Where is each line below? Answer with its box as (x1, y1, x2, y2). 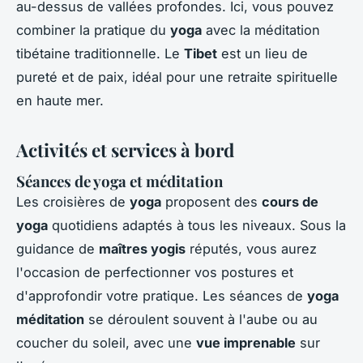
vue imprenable (196, 334, 296, 351)
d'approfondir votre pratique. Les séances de (16, 287, 307, 304)
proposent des (161, 193, 262, 210)
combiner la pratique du (16, 22, 170, 39)
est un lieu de (217, 45, 308, 62)
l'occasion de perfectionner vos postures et (16, 263, 293, 280)
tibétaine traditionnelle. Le (16, 45, 184, 62)
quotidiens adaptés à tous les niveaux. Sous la (48, 216, 346, 233)
